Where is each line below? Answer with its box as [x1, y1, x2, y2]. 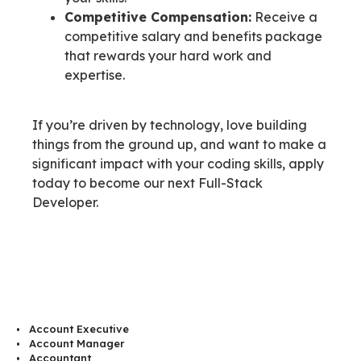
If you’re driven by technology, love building [32, 117, 307, 134]
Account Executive [29, 322, 129, 336]
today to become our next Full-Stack [32, 175, 263, 192]
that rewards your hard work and [64, 47, 272, 64]
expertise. [64, 66, 125, 83]
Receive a [251, 8, 317, 25]
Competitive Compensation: [64, 8, 251, 25]
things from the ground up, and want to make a [32, 136, 326, 153]
